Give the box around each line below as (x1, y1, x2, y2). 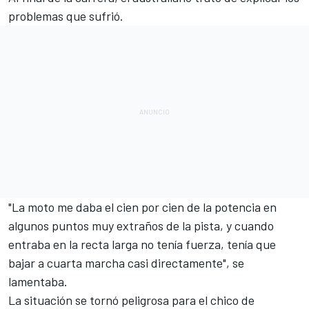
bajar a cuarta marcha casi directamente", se (8, 255, 244, 270)
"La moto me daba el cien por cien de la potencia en (8, 199, 277, 215)
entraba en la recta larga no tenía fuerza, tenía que (8, 236, 276, 252)
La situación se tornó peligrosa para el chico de (8, 292, 255, 308)
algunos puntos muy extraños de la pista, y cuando (8, 217, 274, 233)
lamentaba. (8, 273, 68, 289)
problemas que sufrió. (8, 8, 123, 23)
